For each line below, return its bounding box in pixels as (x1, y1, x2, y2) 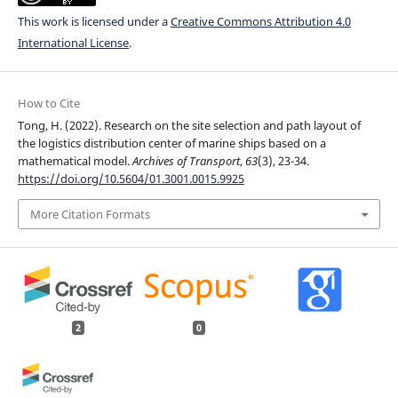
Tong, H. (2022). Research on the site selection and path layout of (17, 116, 361, 133)
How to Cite (17, 94, 80, 111)
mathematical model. (17, 152, 132, 169)
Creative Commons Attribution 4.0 (170, 12, 351, 29)
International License (17, 34, 129, 51)
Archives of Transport (131, 152, 240, 169)
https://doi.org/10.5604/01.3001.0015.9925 (17, 170, 244, 187)
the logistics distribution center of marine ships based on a (17, 134, 326, 151)
